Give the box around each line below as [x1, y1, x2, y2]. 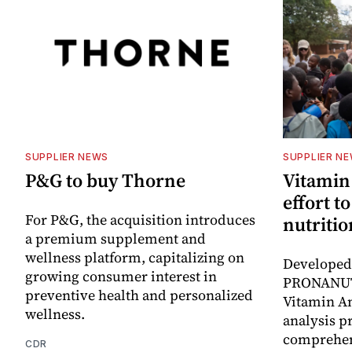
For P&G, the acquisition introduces [25, 210, 255, 230]
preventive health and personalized [25, 285, 253, 306]
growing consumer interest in [25, 266, 217, 287]
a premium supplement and [25, 229, 206, 249]
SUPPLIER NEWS [25, 151, 109, 163]
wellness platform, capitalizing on [25, 247, 244, 268]
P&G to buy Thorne [25, 167, 185, 194]
